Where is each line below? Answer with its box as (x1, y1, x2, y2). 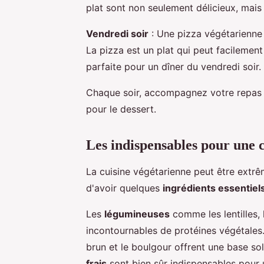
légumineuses (104, 207, 170, 220)
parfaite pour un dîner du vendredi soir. (86, 60, 261, 72)
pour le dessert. (86, 103, 156, 115)
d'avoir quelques (86, 181, 163, 194)
